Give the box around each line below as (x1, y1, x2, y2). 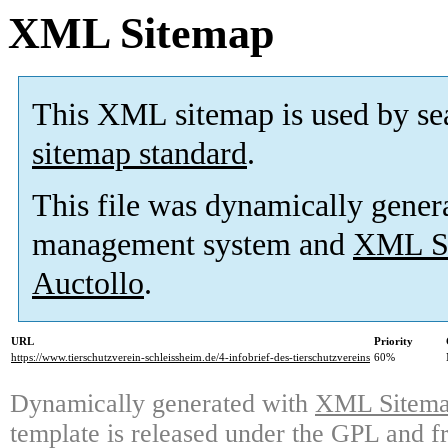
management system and (32, 227, 353, 263)
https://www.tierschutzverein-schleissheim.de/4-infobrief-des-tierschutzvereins (11, 351, 370, 364)
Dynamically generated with (10, 389, 315, 419)
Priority (374, 335, 413, 348)
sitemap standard (32, 136, 247, 172)
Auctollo (32, 266, 144, 302)
